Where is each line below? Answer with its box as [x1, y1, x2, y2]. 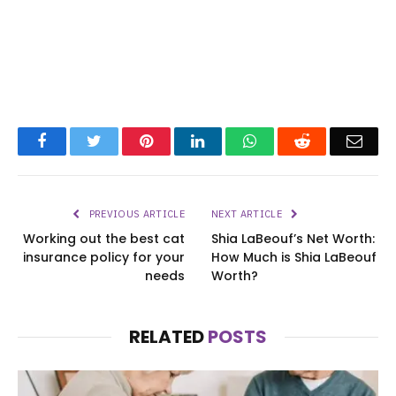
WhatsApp [255, 133, 324, 149]
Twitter [100, 133, 147, 149]
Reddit [308, 133, 352, 149]
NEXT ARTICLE [211, 208, 286, 221]
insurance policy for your [23, 248, 185, 267]
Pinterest [151, 133, 208, 149]
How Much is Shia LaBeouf [211, 248, 377, 267]
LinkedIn [203, 133, 263, 149]
